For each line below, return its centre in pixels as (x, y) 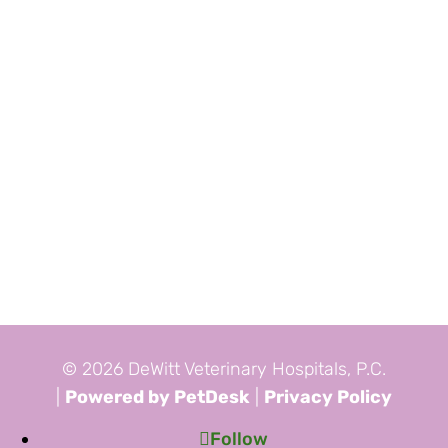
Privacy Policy (328, 397)
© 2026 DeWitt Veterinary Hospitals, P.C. (224, 369)
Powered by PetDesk (157, 397)
